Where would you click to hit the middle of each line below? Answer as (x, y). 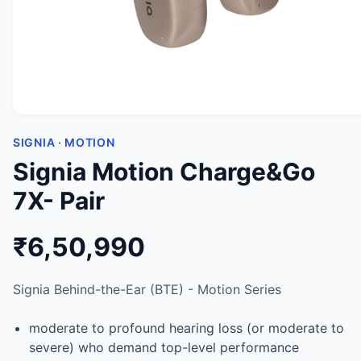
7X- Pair (59, 201)
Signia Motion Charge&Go (164, 172)
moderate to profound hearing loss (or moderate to (187, 328)
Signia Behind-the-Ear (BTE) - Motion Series (147, 289)
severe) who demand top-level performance (164, 347)
